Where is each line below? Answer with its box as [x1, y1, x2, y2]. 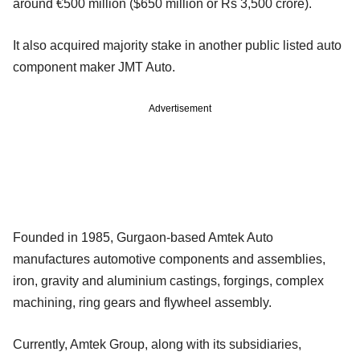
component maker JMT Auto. [13, 60, 175, 75]
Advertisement [149, 103, 211, 115]
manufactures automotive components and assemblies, [13, 252, 325, 267]
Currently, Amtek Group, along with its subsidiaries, [13, 337, 301, 352]
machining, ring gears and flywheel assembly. [13, 296, 272, 310]
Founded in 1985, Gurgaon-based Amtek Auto [13, 231, 273, 245]
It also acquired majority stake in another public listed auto [13, 39, 342, 53]
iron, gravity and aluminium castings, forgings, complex [13, 274, 324, 288]
